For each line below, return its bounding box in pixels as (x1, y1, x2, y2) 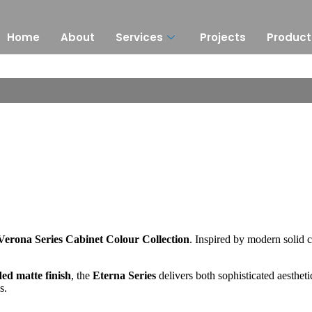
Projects (200, 29, 247, 45)
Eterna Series (93, 269, 156, 281)
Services (116, 29, 164, 45)
